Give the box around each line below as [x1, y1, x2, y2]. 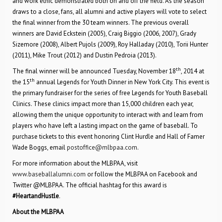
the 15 [12, 78, 30, 86]
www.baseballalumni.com [12, 170, 86, 178]
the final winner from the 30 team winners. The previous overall [12, 18, 189, 27]
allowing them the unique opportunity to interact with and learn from [12, 111, 203, 119]
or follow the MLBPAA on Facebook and [86, 170, 197, 178]
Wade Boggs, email [12, 143, 67, 152]
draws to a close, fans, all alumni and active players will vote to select [12, 7, 207, 16]
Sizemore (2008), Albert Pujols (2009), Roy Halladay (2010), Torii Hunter [12, 40, 208, 49]
